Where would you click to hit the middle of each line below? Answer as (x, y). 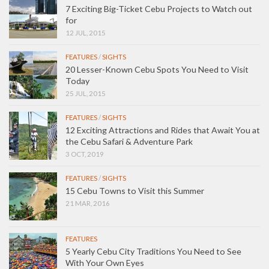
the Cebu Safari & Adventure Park (129, 141)
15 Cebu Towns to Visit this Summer (135, 190)
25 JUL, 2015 (86, 93)
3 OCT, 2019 (85, 154)
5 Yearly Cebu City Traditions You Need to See (153, 251)
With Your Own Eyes (105, 262)
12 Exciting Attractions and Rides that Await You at (163, 130)
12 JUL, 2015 (86, 32)
